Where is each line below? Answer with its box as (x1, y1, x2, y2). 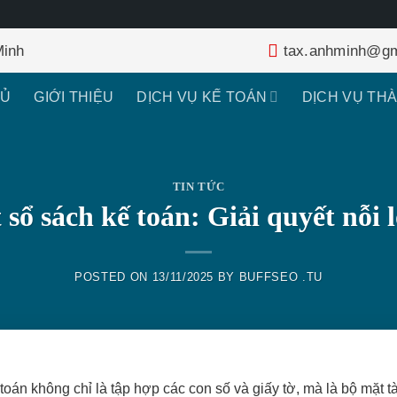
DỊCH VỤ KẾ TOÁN (136, 89, 268, 105)
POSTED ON (74, 269, 152, 284)
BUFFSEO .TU (238, 269, 323, 284)
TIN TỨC (172, 180, 225, 194)
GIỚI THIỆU (34, 89, 114, 105)
